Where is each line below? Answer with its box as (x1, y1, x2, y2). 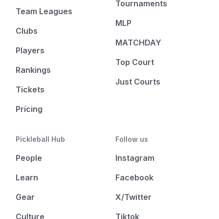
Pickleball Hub (16, 135, 65, 143)
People (16, 153, 42, 163)
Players (16, 45, 44, 55)
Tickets (16, 85, 44, 94)
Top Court (115, 57, 154, 67)
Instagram (115, 153, 154, 163)
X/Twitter (115, 192, 152, 202)
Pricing (16, 104, 43, 114)
